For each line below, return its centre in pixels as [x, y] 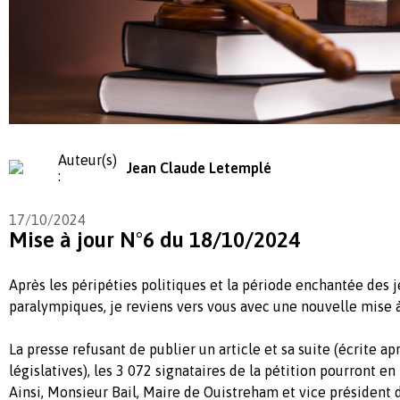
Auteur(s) [88, 159]
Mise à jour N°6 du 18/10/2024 [154, 239]
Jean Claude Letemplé [199, 167]
